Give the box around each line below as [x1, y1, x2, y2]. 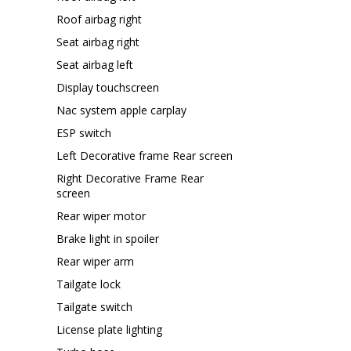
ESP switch [56, 125, 111, 140]
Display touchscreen [56, 79, 159, 95]
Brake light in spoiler [56, 230, 159, 246]
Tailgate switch [56, 299, 132, 314]
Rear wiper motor [56, 208, 146, 223]
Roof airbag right [56, 11, 142, 27]
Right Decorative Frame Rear [56, 170, 204, 186]
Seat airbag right [56, 34, 139, 49]
